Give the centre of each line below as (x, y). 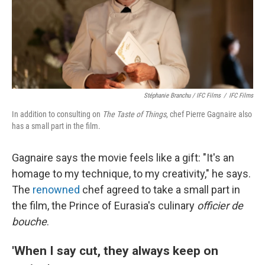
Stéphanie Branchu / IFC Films (182, 96)
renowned (56, 190)
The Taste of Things (134, 114)
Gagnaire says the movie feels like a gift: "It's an (123, 158)
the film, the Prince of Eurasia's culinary (104, 206)
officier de (220, 206)
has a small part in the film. (56, 126)
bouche (29, 222)
